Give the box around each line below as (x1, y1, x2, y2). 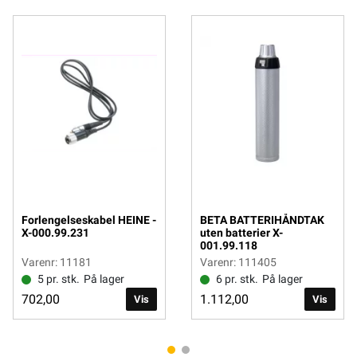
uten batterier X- (200, 226, 283, 239)
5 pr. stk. (37, 273, 80, 286)
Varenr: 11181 (22, 256, 92, 269)
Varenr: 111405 (200, 256, 277, 269)
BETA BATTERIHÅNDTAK (200, 214, 324, 226)
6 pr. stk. (216, 273, 258, 286)
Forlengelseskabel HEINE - (22, 214, 156, 226)
